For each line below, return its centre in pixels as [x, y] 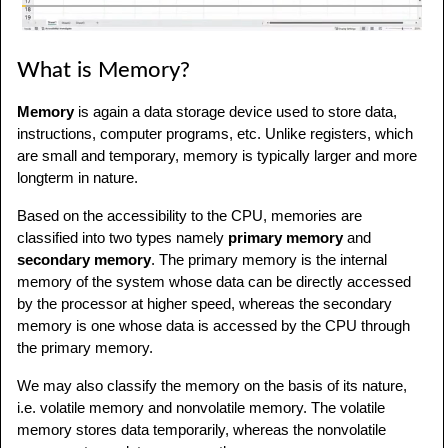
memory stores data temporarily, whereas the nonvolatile [201, 430]
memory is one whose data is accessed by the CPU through [213, 326]
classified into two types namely [120, 238]
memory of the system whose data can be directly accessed [214, 282]
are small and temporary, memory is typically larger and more [217, 156]
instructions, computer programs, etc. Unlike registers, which [215, 134]
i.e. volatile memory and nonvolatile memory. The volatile [201, 408]
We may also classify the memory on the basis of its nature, [212, 386]
